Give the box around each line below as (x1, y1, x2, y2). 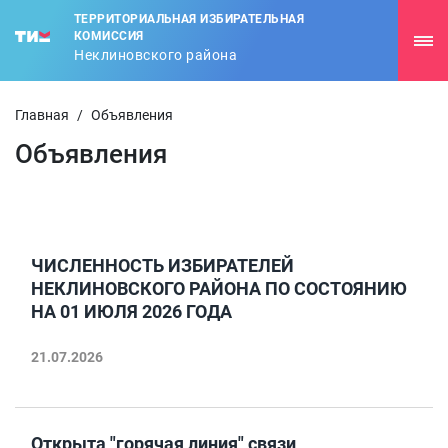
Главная (15, 107, 69, 123)
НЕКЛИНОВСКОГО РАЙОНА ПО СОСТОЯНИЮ (31, 278, 407, 299)
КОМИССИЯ (74, 29, 144, 43)
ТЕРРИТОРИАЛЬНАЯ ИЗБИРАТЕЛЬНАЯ (74, 12, 305, 26)
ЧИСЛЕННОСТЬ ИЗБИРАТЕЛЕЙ (31, 255, 294, 276)
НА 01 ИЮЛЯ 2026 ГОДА (31, 301, 232, 322)
